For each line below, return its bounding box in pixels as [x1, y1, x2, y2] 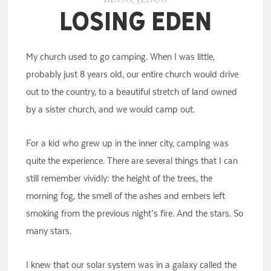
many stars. [26, 225, 72, 237]
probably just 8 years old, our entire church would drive [26, 68, 239, 80]
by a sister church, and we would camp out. [26, 103, 195, 116]
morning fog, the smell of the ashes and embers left [26, 190, 226, 202]
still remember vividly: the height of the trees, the [26, 172, 213, 184]
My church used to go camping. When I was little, [26, 51, 215, 63]
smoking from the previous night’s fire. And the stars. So [26, 207, 244, 220]
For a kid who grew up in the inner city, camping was [26, 137, 229, 149]
